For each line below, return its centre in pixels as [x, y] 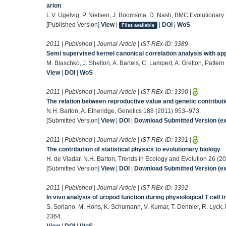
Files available [138, 25]
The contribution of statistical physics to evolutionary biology [133, 149]
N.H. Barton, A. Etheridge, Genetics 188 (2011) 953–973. [124, 111]
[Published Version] [74, 24]
